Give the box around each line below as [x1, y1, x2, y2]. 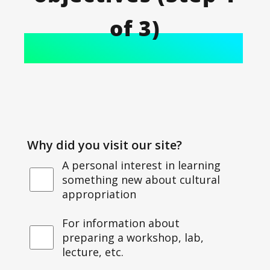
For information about [61, 215, 180, 230]
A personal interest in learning [61, 157, 221, 172]
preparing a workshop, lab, [61, 230, 204, 245]
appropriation [61, 186, 136, 201]
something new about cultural [61, 172, 220, 187]
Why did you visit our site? [27, 136, 183, 153]
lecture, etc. [61, 244, 124, 259]
